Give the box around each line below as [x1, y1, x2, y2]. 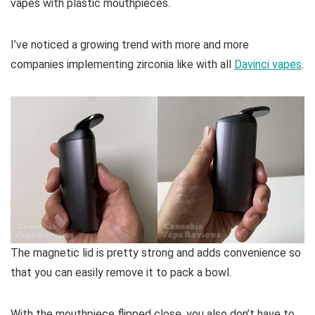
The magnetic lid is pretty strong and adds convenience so [11, 246, 301, 260]
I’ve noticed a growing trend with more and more [11, 38, 249, 52]
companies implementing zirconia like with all [11, 58, 234, 72]
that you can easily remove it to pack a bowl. [11, 266, 231, 280]
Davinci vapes [234, 58, 302, 72]
